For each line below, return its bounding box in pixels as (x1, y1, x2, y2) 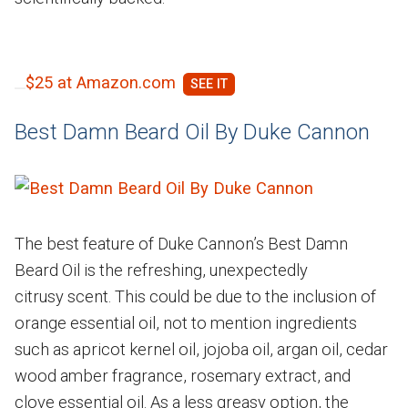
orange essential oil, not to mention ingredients (15, 312, 357, 332)
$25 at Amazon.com (25, 72, 176, 92)
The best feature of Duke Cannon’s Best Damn (15, 233, 348, 253)
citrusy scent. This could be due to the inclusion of (15, 286, 376, 306)
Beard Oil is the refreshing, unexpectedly (15, 260, 308, 280)
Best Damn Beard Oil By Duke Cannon (15, 118, 370, 145)
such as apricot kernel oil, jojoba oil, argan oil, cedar (15, 339, 388, 359)
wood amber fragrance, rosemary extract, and (15, 365, 351, 385)
